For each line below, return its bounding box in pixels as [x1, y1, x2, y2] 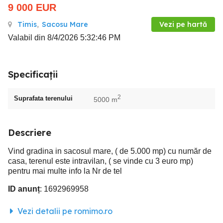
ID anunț [8, 184, 40, 193]
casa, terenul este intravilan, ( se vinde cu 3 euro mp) [8, 156, 193, 165]
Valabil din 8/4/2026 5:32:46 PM [8, 33, 120, 42]
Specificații [8, 69, 58, 80]
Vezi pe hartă [159, 20, 207, 29]
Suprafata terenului [14, 94, 73, 102]
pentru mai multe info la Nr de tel [8, 166, 122, 175]
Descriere [8, 126, 51, 138]
